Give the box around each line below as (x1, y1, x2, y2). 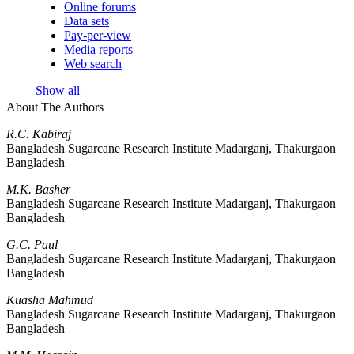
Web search (64, 56, 122, 70)
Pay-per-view (64, 28, 131, 42)
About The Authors (6, 100, 104, 114)
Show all (32, 83, 80, 97)
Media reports (64, 42, 133, 56)
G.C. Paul (6, 237, 58, 251)
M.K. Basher (6, 182, 70, 196)
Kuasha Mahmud (6, 292, 93, 307)
